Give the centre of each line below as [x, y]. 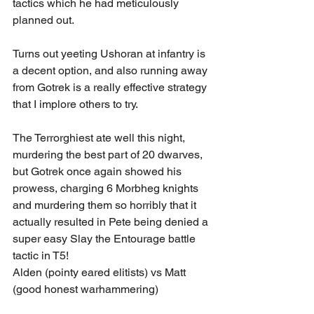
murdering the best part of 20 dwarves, [109, 154]
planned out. [43, 20]
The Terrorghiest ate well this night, [100, 137]
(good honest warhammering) [86, 289]
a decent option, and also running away [111, 70]
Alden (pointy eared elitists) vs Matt [101, 272]
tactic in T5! [41, 255]
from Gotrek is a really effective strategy [111, 87]
